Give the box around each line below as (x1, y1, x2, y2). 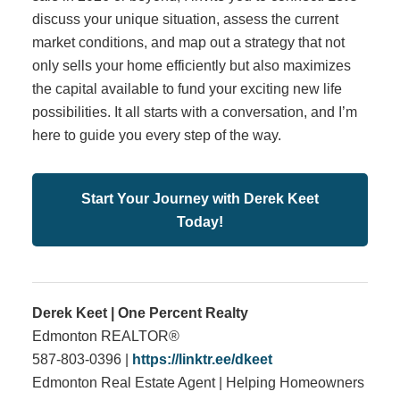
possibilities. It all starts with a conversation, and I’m (31, 103, 357, 120)
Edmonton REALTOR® (31, 327, 179, 344)
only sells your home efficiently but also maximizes (31, 56, 351, 73)
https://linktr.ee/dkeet (131, 350, 272, 367)
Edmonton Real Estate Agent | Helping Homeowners (31, 373, 364, 390)
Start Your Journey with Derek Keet (81, 189, 319, 206)
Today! (177, 212, 223, 229)
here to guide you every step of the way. (31, 126, 281, 143)
